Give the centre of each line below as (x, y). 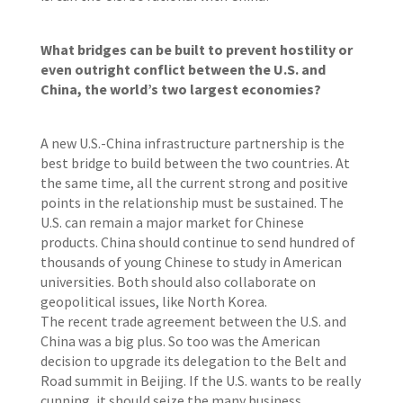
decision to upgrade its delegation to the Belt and (193, 361)
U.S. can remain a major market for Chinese (172, 222)
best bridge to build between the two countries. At (195, 163)
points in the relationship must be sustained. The (192, 202)
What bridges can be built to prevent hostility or (196, 49)
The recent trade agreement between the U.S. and (193, 321)
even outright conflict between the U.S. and (183, 69)
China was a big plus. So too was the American (180, 341)
